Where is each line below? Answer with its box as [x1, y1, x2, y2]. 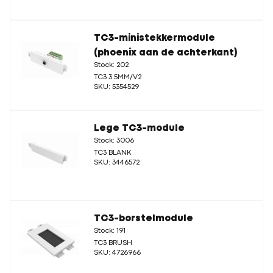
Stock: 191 [94, 228, 126, 234]
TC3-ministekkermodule [94, 34, 215, 43]
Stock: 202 [94, 62, 129, 68]
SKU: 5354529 [94, 84, 139, 90]
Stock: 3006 [94, 138, 134, 144]
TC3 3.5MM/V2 [94, 74, 141, 80]
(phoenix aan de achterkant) [94, 49, 238, 57]
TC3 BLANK [94, 150, 132, 156]
